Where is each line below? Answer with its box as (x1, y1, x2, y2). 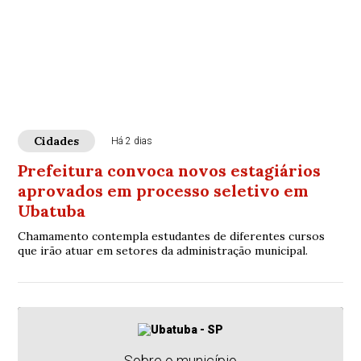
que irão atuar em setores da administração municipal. (18, 243, 309, 258)
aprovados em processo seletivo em (18, 180, 309, 201)
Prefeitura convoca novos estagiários (18, 160, 322, 180)
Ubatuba (18, 201, 86, 221)
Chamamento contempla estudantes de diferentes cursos (18, 229, 326, 243)
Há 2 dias (111, 135, 153, 147)
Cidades (34, 134, 80, 148)
